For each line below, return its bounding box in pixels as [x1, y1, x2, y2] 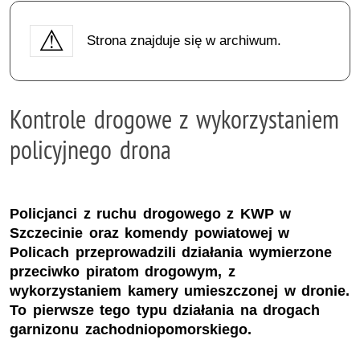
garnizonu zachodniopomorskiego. [10, 321, 252, 338]
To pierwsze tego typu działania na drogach [10, 302, 321, 319]
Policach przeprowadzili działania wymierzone [10, 244, 332, 261]
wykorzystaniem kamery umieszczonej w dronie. [10, 283, 350, 300]
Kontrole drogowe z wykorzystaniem [10, 102, 339, 135]
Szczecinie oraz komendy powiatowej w [10, 225, 290, 242]
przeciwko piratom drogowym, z [10, 264, 235, 280]
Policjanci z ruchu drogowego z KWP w [10, 206, 292, 223]
